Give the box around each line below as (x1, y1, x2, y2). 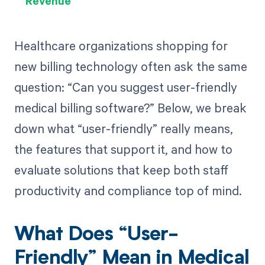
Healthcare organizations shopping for (14, 37, 228, 54)
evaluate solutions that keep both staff (14, 161, 228, 179)
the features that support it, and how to (14, 141, 232, 158)
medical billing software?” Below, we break (14, 99, 247, 117)
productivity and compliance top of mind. (14, 182, 242, 199)
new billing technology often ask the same (14, 58, 247, 75)
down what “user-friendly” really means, (14, 120, 233, 137)
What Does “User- (14, 225, 179, 246)
